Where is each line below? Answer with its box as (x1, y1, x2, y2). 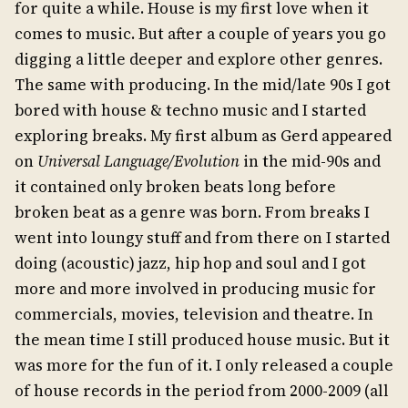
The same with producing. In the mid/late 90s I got (15, 73, 391, 96)
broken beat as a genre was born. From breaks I (15, 200, 370, 223)
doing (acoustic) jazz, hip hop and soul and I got (15, 251, 366, 274)
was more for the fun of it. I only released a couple (15, 353, 393, 376)
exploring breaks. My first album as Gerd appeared (15, 124, 392, 147)
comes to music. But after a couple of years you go (15, 22, 386, 45)
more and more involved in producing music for (15, 277, 376, 300)
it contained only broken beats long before (15, 175, 336, 198)
